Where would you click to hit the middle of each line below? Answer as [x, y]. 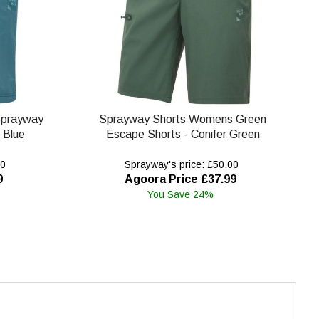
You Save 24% [180, 194]
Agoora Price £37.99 [180, 179]
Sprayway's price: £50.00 [181, 164]
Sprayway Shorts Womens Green [183, 119]
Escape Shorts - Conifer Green [183, 134]
